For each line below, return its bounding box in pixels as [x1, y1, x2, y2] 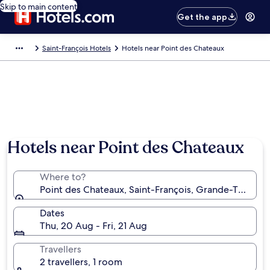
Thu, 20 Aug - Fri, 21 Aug [40, 219, 147, 232]
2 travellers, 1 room [40, 256, 122, 268]
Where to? [40, 171, 86, 183]
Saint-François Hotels [42, 43, 111, 53]
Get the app [177, 11, 228, 22]
